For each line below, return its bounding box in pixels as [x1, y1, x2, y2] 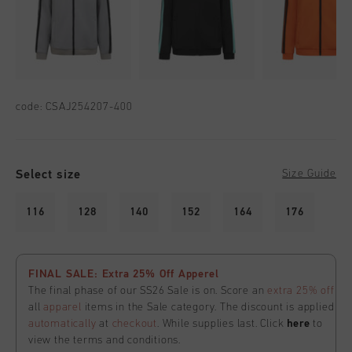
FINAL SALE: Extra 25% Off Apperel [28, 269, 219, 280]
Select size [16, 168, 81, 181]
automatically [28, 318, 97, 330]
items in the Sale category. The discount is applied [81, 302, 335, 313]
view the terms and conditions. [28, 335, 181, 346]
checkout [112, 318, 158, 330]
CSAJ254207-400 [46, 101, 134, 113]
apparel [43, 302, 82, 313]
